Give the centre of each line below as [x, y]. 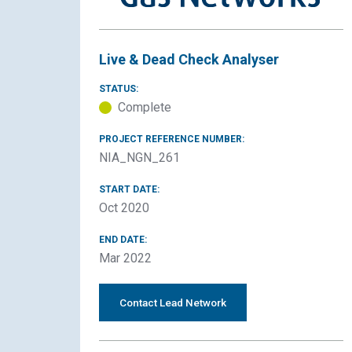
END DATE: [123, 240]
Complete [145, 107]
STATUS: [119, 89]
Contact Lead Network [173, 302]
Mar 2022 [125, 258]
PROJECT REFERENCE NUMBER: [172, 139]
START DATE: [129, 189]
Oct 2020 [124, 208]
